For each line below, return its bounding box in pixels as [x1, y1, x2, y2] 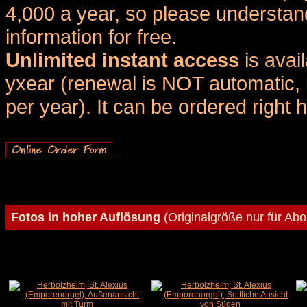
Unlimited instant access [5, 49, 239, 71]
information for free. [5, 25, 177, 48]
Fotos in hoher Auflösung [11, 210, 160, 224]
